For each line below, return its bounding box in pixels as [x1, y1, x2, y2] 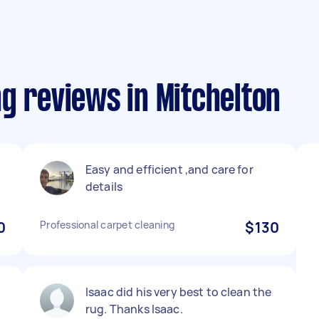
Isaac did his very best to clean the [85, 284, 272, 300]
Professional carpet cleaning [40, 218, 174, 231]
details [85, 179, 123, 194]
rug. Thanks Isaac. [85, 301, 183, 317]
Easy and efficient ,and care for [85, 162, 253, 177]
